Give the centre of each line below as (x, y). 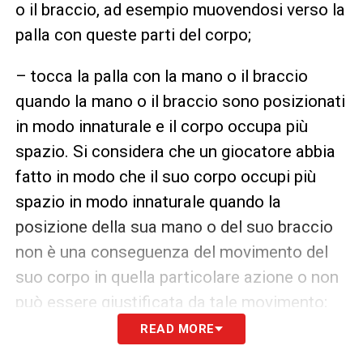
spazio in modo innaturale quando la (148, 201)
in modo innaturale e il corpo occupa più (161, 126)
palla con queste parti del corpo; (133, 34)
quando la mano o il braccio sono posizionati (180, 101)
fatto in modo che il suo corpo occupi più (165, 176)
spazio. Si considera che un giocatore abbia (175, 151)
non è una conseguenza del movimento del (171, 252)
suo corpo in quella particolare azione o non (177, 277)
